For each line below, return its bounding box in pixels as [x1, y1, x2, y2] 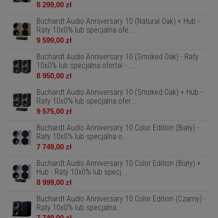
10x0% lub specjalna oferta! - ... [36, 61, 134, 70]
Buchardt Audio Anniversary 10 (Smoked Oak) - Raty [36, 52, 199, 61]
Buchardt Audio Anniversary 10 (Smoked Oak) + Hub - [36, 88, 202, 97]
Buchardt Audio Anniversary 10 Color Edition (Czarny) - [36, 194, 206, 203]
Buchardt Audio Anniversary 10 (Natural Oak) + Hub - [36, 17, 200, 26]
